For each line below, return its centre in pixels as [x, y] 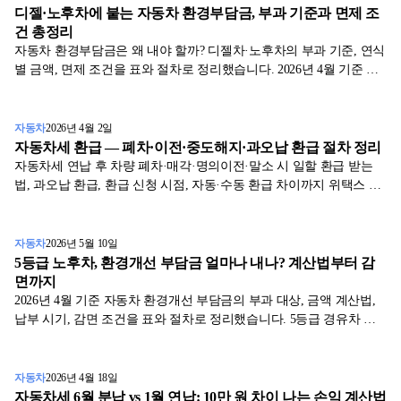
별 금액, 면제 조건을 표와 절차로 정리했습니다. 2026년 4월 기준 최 [197, 70]
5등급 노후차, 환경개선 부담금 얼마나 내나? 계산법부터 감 [195, 263]
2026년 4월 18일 [82, 378]
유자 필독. [43, 338]
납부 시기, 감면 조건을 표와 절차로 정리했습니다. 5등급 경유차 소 [196, 320]
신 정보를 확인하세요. [75, 89]
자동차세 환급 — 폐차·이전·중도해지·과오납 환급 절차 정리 [198, 148]
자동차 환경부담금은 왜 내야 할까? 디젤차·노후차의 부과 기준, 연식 [200, 51]
